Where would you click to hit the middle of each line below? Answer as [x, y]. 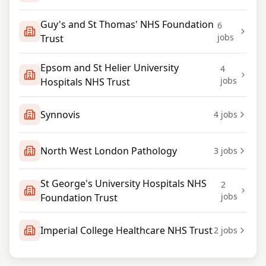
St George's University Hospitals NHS [123, 183]
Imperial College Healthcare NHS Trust [126, 230]
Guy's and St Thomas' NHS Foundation [127, 24]
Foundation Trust [79, 198]
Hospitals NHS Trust [85, 82]
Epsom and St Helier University [110, 68]
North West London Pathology [109, 151]
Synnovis [60, 115]
